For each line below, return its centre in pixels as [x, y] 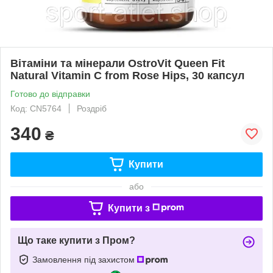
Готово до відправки [50, 94]
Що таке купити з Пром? [76, 240]
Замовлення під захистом [85, 259]
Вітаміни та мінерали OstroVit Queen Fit [118, 63]
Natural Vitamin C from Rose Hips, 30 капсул [127, 75]
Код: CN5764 [36, 108]
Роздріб [92, 108]
